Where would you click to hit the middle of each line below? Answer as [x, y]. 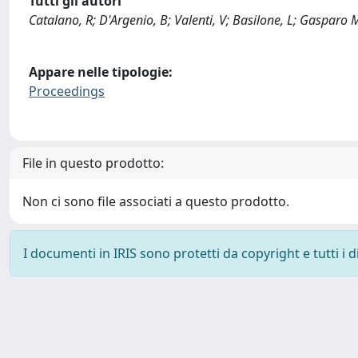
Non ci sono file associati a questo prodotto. [156, 201]
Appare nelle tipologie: [101, 72]
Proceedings [67, 91]
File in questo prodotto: [93, 163]
